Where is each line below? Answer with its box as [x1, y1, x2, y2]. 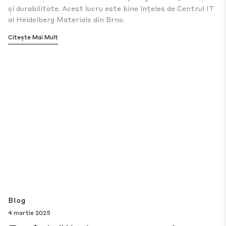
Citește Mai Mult [8, 33, 58, 41]
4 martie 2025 [8, 209, 50, 216]
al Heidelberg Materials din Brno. [8, 15, 125, 24]
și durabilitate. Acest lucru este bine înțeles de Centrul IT [8, 4, 214, 13]
